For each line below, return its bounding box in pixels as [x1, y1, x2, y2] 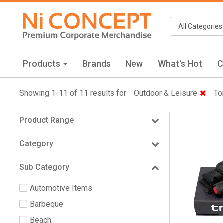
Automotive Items [30, 183, 92, 193]
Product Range [19, 115, 74, 125]
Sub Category [19, 162, 69, 172]
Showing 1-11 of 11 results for [19, 88, 126, 98]
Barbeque [30, 199, 63, 209]
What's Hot [158, 58, 202, 69]
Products [23, 58, 62, 69]
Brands [82, 58, 111, 69]
